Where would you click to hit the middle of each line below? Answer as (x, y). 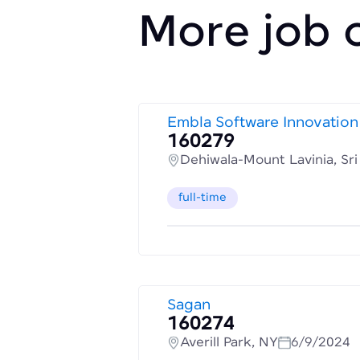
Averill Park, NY (229, 343)
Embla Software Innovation (263, 123)
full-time (202, 198)
